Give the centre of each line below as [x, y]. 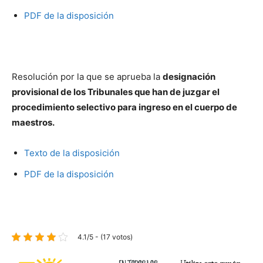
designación [189, 76]
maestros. [33, 122]
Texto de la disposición [72, 153]
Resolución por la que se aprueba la [87, 76]
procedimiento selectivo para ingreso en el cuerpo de [124, 107]
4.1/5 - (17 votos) [105, 237]
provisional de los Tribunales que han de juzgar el [116, 92]
